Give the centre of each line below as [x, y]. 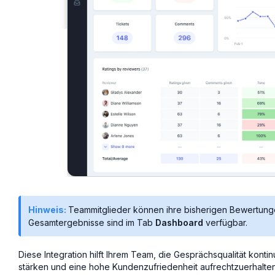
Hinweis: [48, 209]
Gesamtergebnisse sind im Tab [92, 222]
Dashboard [179, 222]
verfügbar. [225, 222]
